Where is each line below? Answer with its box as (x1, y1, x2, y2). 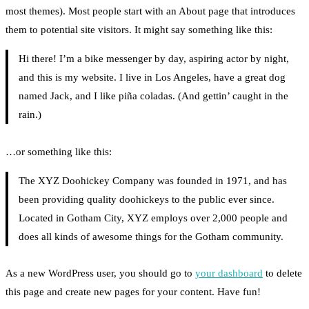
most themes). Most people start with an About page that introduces (6, 6, 295, 17)
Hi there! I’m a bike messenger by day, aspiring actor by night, (18, 53, 289, 65)
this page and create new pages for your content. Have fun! (6, 286, 261, 297)
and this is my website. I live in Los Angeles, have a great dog (18, 72, 286, 83)
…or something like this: (6, 146, 112, 157)
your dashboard (195, 267, 263, 279)
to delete (263, 267, 302, 279)
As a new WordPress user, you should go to (6, 267, 195, 279)
